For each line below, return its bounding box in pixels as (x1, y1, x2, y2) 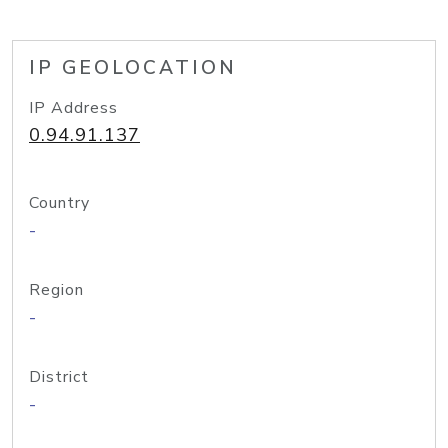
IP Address (29, 97, 118, 119)
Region (29, 279, 84, 301)
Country (29, 192, 90, 214)
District (29, 366, 89, 388)
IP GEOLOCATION (29, 55, 237, 81)
